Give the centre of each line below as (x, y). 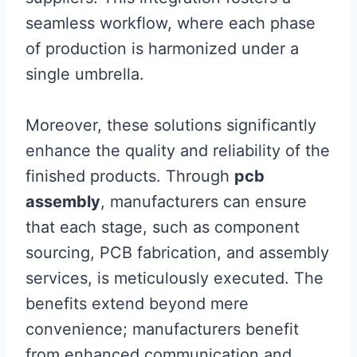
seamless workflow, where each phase (171, 23)
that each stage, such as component (163, 227)
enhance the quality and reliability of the (178, 151)
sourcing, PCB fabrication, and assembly (177, 253)
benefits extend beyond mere (137, 304)
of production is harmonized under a (162, 49)
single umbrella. (85, 74)
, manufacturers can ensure (204, 202)
